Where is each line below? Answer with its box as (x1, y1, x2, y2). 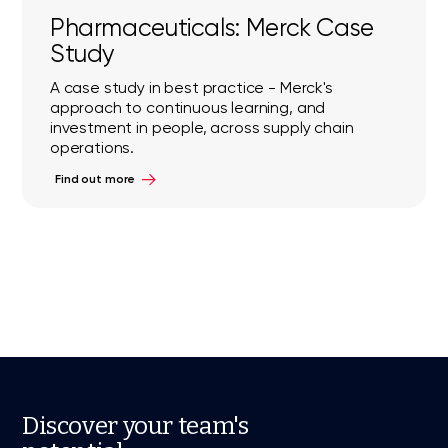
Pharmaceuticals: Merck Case (49, 13, 374, 43)
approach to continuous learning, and (49, 98, 326, 117)
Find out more (54, 172, 136, 187)
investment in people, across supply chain (49, 118, 354, 137)
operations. (49, 138, 135, 157)
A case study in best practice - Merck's (49, 78, 333, 97)
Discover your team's (21, 410, 249, 440)
